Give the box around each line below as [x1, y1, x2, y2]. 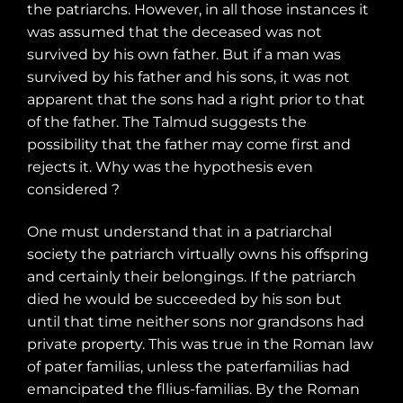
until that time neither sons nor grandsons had [27, 313, 364, 331]
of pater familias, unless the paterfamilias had [27, 358, 350, 376]
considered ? [27, 180, 120, 198]
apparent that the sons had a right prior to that [27, 90, 365, 108]
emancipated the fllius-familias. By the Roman [27, 381, 360, 399]
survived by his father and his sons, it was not [27, 67, 350, 85]
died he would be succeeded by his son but [27, 291, 342, 309]
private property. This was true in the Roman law [27, 336, 373, 354]
